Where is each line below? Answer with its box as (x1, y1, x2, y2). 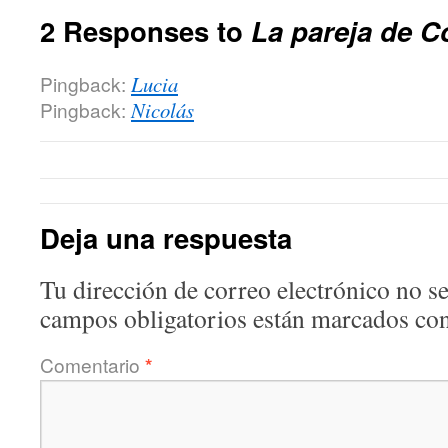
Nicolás (131, 96, 194, 124)
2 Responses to (40, 11, 251, 50)
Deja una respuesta (40, 218, 292, 257)
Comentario (40, 351, 145, 378)
